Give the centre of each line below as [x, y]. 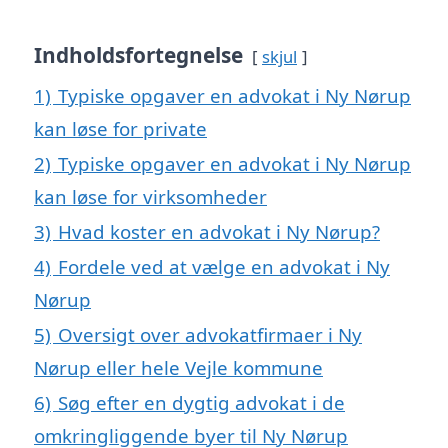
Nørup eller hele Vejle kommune [178, 367]
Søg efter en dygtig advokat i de [201, 402]
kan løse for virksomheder [150, 196]
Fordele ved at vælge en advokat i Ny [224, 266]
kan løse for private [120, 128]
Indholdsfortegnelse [138, 54]
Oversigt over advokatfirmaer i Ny [210, 334]
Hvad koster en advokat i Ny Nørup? [219, 231]
